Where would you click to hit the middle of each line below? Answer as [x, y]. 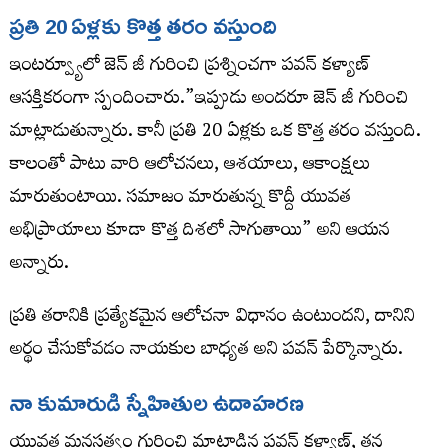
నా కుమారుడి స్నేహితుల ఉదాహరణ [157, 402]
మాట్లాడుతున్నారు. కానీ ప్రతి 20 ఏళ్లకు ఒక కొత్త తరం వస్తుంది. [215, 133]
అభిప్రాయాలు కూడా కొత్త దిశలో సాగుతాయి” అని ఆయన [200, 232]
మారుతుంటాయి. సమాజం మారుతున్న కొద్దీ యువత [180, 199]
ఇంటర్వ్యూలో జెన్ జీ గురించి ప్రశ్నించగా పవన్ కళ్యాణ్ [189, 67]
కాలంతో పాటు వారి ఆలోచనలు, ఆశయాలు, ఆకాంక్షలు [190, 166]
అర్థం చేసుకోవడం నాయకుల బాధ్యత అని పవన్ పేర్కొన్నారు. [206, 351]
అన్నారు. [39, 265]
